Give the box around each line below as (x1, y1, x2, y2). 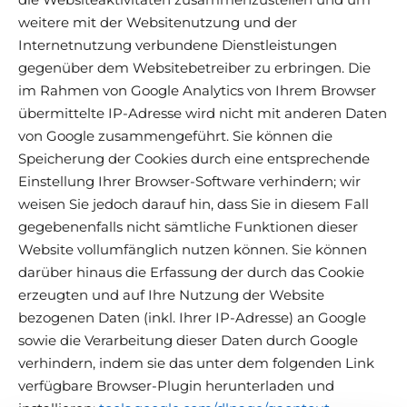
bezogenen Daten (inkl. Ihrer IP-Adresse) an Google (18, 308, 366, 326)
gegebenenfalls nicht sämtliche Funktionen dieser (18, 217, 358, 235)
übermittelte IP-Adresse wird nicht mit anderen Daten (18, 104, 387, 122)
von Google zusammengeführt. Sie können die (18, 126, 333, 144)
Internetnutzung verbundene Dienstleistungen (18, 35, 337, 54)
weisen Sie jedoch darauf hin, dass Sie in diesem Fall (18, 194, 369, 213)
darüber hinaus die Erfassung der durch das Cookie (18, 263, 364, 281)
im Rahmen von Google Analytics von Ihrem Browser (18, 81, 376, 99)
